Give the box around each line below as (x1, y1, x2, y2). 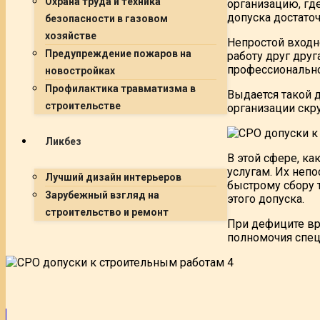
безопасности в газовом (45, 13, 168, 24)
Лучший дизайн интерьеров (45, 171, 181, 183)
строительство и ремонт (45, 206, 169, 218)
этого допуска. (227, 191, 304, 206)
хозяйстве (45, 30, 96, 41)
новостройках (45, 65, 115, 76)
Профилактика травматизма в (45, 83, 196, 94)
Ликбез (45, 136, 81, 147)
